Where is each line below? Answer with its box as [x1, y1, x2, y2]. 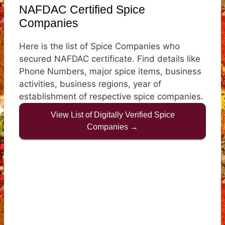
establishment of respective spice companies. [19, 91, 203, 101]
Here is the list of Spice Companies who [19, 41, 180, 51]
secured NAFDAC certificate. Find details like [19, 53, 200, 64]
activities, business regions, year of [19, 78, 161, 89]
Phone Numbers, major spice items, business [19, 66, 201, 76]
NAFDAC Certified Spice [19, 3, 145, 16]
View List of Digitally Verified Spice [50, 110, 175, 119]
